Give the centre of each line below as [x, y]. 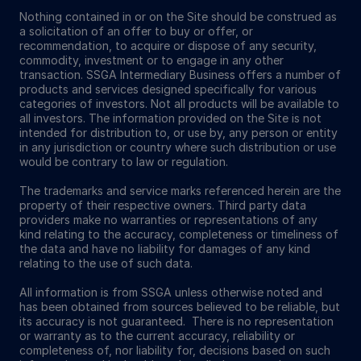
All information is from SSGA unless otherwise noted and [171, 292]
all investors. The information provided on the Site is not [170, 118]
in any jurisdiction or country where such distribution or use [178, 147]
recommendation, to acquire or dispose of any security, [168, 45]
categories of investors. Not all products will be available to [179, 103]
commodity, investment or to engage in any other [151, 60]
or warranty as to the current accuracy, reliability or [157, 335]
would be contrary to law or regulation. [124, 161]
